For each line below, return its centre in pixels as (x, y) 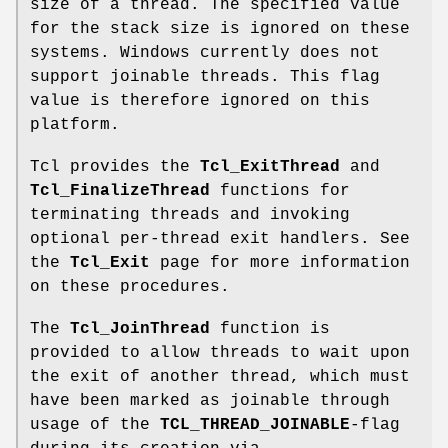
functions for (280, 191)
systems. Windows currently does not (205, 53)
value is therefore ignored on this (200, 101)
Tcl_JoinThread (140, 329)
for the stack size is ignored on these (220, 29)
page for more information (280, 263)
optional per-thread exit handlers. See (220, 239)
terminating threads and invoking (190, 215)
